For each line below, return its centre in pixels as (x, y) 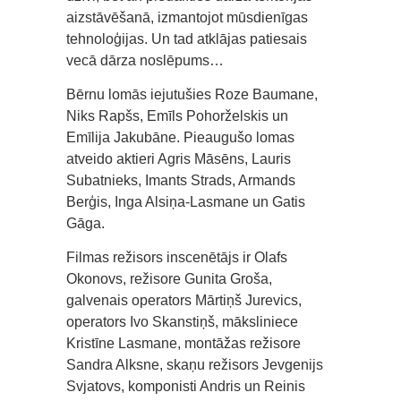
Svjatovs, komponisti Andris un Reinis (186, 387)
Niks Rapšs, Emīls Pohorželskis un (177, 116)
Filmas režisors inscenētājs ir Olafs (177, 258)
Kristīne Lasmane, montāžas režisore (183, 344)
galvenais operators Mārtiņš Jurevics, (184, 301)
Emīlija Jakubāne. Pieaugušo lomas (180, 138)
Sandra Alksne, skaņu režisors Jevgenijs (195, 365)
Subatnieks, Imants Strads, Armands (181, 181)
